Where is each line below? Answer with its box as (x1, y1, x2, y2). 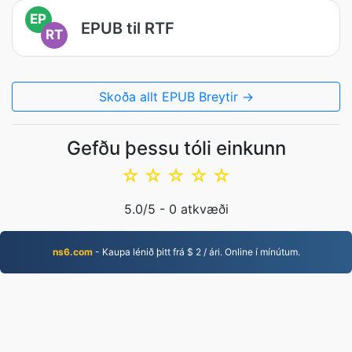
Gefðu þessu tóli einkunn (66, 137, 286, 159)
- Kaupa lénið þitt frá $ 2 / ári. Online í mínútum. (92, 246, 300, 258)
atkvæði (176, 201, 229, 217)
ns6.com (52, 246, 93, 258)
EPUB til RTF (81, 18, 174, 38)
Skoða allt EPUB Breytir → (98, 89, 254, 104)
